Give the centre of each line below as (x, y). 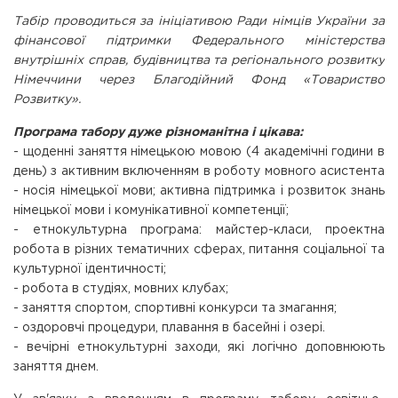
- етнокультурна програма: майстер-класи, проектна (199, 230)
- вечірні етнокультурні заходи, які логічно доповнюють (199, 347)
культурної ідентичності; (90, 269)
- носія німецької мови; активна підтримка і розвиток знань (199, 191)
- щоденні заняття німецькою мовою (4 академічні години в (199, 152)
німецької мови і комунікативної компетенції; (151, 211)
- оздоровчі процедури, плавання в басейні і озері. (169, 328)
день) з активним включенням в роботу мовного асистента (199, 171)
